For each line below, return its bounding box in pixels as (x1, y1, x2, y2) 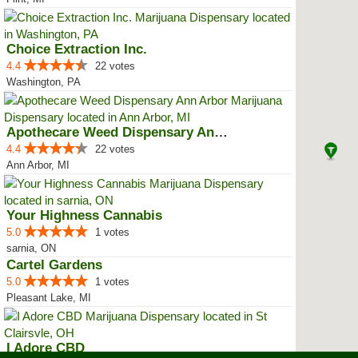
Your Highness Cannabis (6, 208, 162, 223)
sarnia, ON (6, 242, 56, 254)
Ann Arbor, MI (6, 159, 70, 171)
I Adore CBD (6, 340, 85, 356)
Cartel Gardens (6, 257, 102, 272)
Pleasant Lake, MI (6, 292, 91, 304)
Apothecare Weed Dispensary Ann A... (214, 125, 228, 140)
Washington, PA (6, 76, 81, 88)
